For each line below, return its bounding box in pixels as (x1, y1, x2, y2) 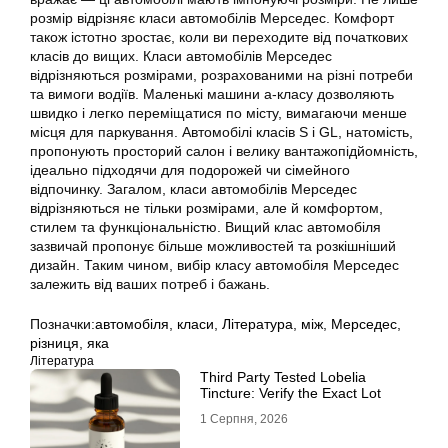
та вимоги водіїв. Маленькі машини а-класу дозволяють (30, 85, 394, 102)
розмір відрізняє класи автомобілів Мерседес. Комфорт (30, 9, 394, 26)
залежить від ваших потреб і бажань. (30, 275, 270, 292)
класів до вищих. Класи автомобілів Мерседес (30, 47, 332, 64)
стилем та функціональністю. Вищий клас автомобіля (30, 218, 381, 235)
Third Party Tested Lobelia (200, 368, 366, 385)
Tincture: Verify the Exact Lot (200, 384, 381, 401)
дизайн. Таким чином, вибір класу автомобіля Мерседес (30, 256, 399, 273)
